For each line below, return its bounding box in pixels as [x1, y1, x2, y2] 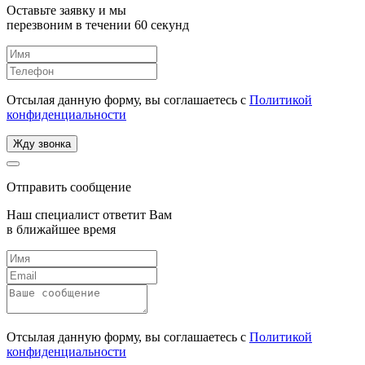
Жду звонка [13, 137, 71, 150]
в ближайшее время [7, 222, 116, 236]
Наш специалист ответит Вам [7, 207, 172, 222]
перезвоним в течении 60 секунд [7, 17, 189, 32]
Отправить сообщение [7, 179, 131, 194]
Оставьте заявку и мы [7, 2, 126, 17]
